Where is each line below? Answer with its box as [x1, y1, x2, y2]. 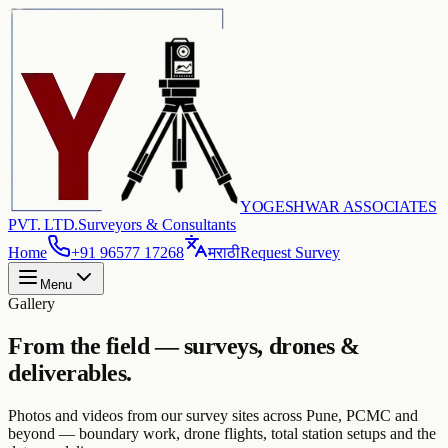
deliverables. [8, 359, 132, 386]
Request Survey [240, 244, 340, 261]
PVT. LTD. [8, 216, 79, 233]
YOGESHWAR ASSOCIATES [240, 198, 437, 215]
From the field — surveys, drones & [8, 332, 360, 359]
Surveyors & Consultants [78, 216, 237, 233]
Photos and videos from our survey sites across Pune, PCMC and [8, 406, 418, 424]
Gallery [8, 295, 55, 312]
